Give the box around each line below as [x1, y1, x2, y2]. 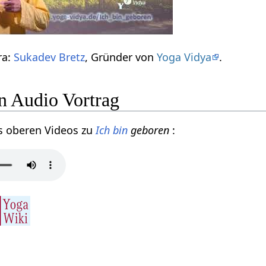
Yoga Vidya [157, 49, 212, 64]
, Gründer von [85, 49, 157, 64]
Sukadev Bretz [14, 49, 85, 64]
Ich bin [96, 123, 128, 138]
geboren [128, 123, 173, 138]
